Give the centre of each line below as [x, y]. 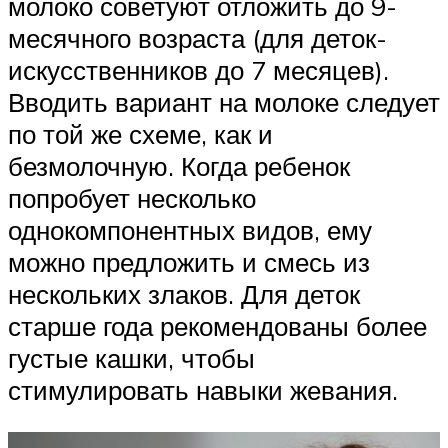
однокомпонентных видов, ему [190, 230]
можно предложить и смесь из [189, 262]
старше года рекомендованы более [217, 326]
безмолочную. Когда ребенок [179, 166]
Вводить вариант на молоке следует [224, 102]
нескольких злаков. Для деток [184, 294]
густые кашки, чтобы [131, 358]
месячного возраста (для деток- [197, 38]
